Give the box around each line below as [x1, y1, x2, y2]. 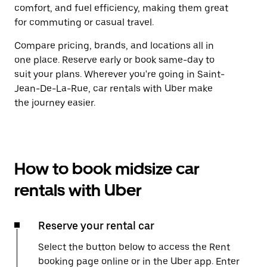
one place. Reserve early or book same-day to [14, 54, 215, 66]
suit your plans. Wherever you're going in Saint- [14, 69, 225, 80]
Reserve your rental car [38, 219, 154, 232]
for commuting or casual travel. [14, 17, 154, 28]
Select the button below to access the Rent [38, 241, 230, 253]
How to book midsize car [14, 159, 200, 179]
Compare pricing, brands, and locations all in [14, 40, 214, 51]
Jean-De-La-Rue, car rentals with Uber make [14, 83, 213, 94]
